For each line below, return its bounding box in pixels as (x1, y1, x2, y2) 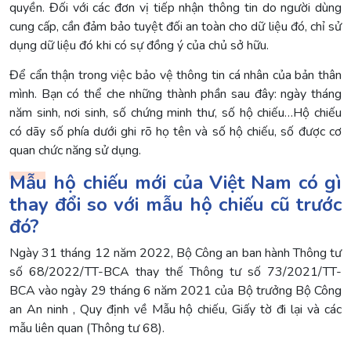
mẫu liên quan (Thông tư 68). (9, 319, 165, 337)
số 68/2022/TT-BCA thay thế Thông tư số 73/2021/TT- (9, 262, 342, 280)
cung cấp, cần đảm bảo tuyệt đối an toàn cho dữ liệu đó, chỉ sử (9, 17, 342, 35)
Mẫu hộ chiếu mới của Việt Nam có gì (9, 169, 342, 195)
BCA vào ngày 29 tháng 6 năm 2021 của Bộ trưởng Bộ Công (9, 281, 342, 299)
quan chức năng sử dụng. (9, 142, 141, 160)
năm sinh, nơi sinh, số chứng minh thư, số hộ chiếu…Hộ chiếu (9, 104, 342, 122)
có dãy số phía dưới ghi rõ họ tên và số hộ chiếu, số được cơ (9, 123, 342, 141)
